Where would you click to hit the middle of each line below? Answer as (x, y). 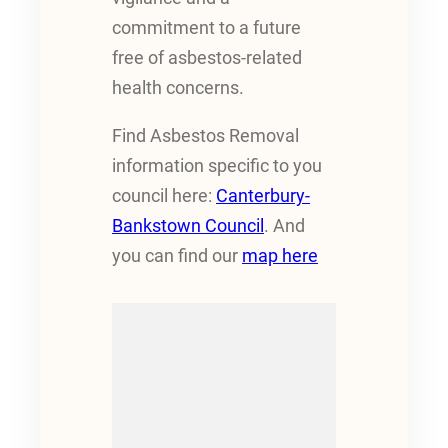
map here (280, 255)
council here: (164, 195)
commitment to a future (206, 27)
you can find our (177, 255)
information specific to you (217, 165)
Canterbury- (263, 195)
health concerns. (178, 87)
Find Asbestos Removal (205, 135)
